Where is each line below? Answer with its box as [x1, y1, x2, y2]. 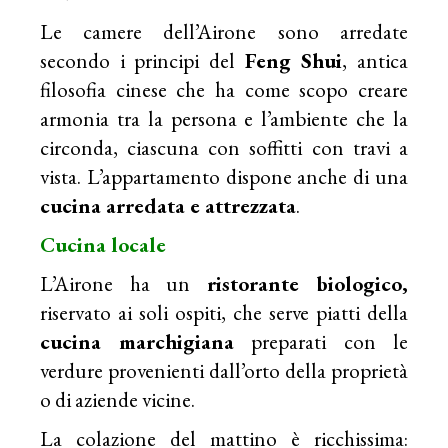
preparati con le [234, 327, 408, 355]
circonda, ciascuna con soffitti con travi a [40, 133, 408, 161]
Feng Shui [244, 46, 343, 74]
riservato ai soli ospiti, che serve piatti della [40, 298, 408, 326]
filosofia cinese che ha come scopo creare [40, 75, 408, 103]
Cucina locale [40, 230, 167, 258]
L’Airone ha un [40, 269, 208, 297]
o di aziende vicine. [40, 385, 196, 413]
